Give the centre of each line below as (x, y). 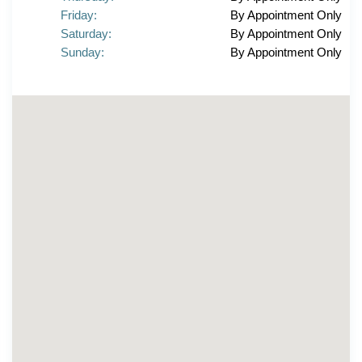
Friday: (79, 15)
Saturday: (86, 34)
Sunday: (82, 52)
